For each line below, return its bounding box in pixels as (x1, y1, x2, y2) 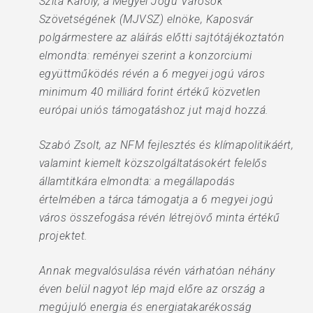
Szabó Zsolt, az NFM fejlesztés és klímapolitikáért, (38, 138, 294, 152)
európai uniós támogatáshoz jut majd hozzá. (38, 103, 269, 117)
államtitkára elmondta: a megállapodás (38, 175, 235, 188)
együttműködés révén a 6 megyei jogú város (38, 67, 265, 80)
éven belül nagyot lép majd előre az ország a (38, 282, 265, 296)
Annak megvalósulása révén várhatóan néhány (38, 264, 275, 277)
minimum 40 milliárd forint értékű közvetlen (38, 85, 261, 99)
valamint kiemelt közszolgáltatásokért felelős (38, 156, 268, 170)
